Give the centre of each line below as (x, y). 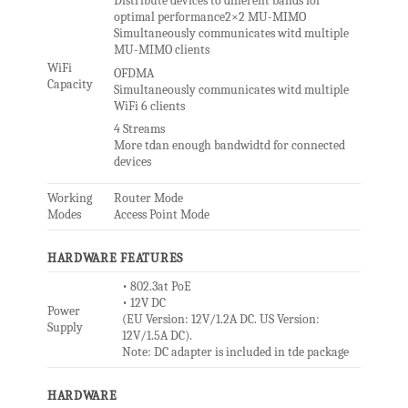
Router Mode (148, 199)
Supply (65, 328)
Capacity (70, 85)
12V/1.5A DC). (157, 336)
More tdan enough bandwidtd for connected (229, 145)
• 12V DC (143, 303)
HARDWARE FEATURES (115, 259)
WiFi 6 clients (149, 106)
